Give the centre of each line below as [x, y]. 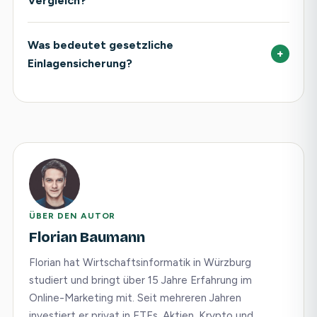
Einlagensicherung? [80, 63]
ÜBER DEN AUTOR [73, 216]
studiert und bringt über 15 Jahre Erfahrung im [140, 280]
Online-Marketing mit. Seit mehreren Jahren [135, 298]
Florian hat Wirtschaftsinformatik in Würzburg [140, 263]
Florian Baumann [87, 237]
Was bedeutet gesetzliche [100, 45]
